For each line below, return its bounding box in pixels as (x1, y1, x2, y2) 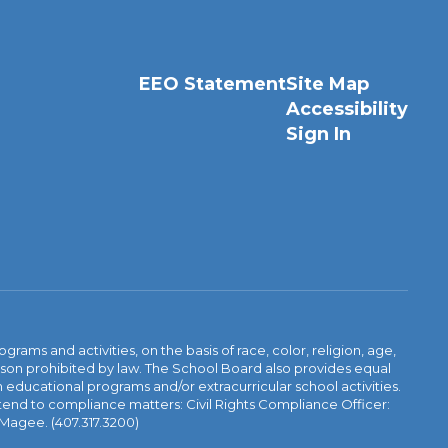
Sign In (285, 123, 351, 145)
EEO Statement (138, 73, 286, 95)
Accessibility (285, 98, 408, 120)
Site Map (285, 73, 369, 95)
